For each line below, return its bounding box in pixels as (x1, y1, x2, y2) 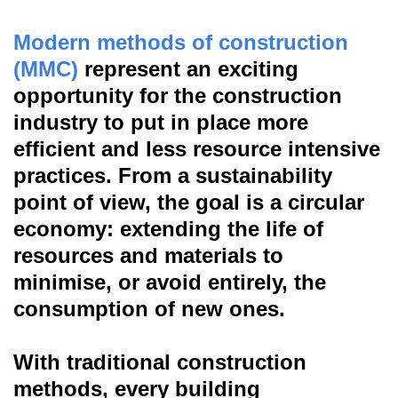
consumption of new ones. (13, 297, 285, 321)
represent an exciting (78, 57, 298, 81)
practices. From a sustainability (13, 163, 332, 187)
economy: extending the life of (13, 217, 323, 241)
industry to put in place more (13, 110, 308, 134)
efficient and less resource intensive (13, 137, 380, 161)
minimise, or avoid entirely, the (13, 270, 326, 294)
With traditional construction (13, 350, 306, 374)
